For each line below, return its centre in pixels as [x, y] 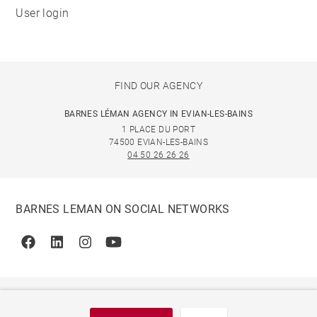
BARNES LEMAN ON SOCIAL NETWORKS [123, 209]
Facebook [53, 249]
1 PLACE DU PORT [158, 129]
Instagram [111, 249]
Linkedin [78, 249]
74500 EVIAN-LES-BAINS [158, 142]
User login [42, 13]
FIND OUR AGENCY [158, 86]
